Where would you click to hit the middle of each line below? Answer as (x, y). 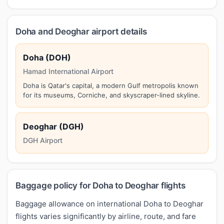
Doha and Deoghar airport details (81, 31)
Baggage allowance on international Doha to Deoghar (109, 203)
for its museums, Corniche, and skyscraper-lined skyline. (111, 95)
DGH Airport (43, 140)
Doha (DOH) (47, 57)
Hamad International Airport (68, 71)
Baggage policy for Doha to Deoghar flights (100, 185)
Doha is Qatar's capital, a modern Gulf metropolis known (111, 85)
